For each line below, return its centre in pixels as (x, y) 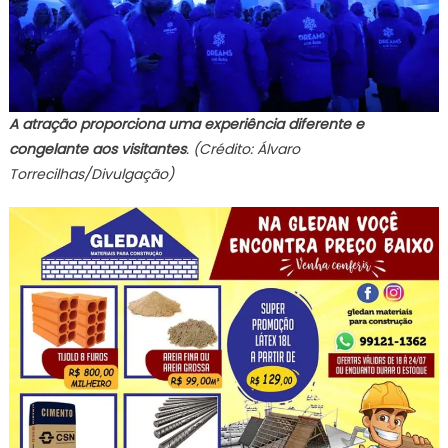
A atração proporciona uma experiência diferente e (186, 124)
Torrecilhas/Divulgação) (91, 174)
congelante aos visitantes (97, 149)
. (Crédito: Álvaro (242, 149)
